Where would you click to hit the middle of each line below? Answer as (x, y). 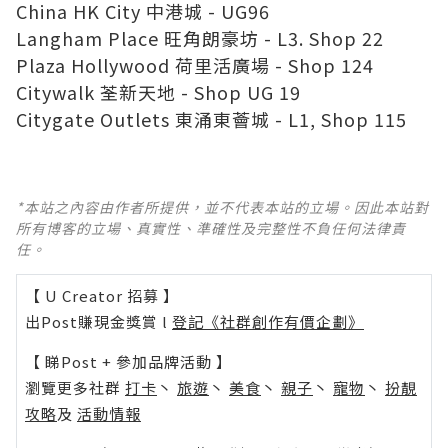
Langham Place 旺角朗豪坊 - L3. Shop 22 (200, 37)
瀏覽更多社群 (75, 387)
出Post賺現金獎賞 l (98, 321)
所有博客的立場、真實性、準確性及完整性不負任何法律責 (211, 227)
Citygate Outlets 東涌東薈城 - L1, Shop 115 (211, 118)
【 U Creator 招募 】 (102, 295)
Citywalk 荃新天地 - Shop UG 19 (158, 91)
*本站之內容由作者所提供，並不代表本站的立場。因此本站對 (222, 206)
